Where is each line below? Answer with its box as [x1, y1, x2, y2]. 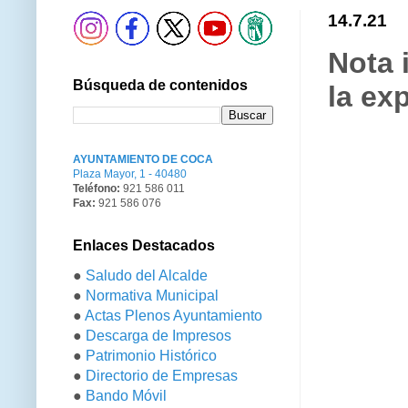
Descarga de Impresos [86, 327, 231, 343]
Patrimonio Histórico [86, 347, 217, 363]
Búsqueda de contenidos [73, 77, 248, 93]
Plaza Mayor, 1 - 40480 [73, 167, 187, 180]
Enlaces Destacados [73, 237, 215, 253]
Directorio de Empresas [86, 367, 238, 383]
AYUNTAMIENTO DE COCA [73, 152, 213, 166]
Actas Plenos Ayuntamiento [85, 307, 262, 323]
